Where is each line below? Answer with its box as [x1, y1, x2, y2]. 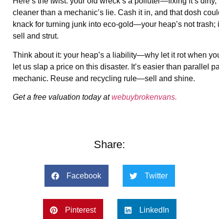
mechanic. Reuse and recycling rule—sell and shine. [13, 74, 195, 83]
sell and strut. [13, 32, 59, 41]
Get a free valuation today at [13, 93, 111, 102]
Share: [94, 138, 125, 151]
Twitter [144, 171, 168, 180]
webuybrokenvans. [111, 93, 177, 102]
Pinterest [65, 205, 96, 214]
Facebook [66, 171, 101, 180]
